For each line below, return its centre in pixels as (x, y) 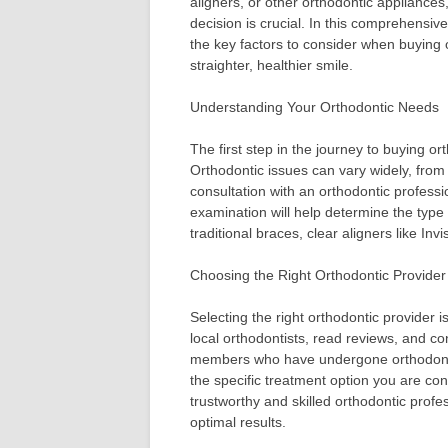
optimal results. (238, 422)
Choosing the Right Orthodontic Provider (318, 275)
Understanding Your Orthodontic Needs (314, 107)
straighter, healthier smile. (271, 65)
